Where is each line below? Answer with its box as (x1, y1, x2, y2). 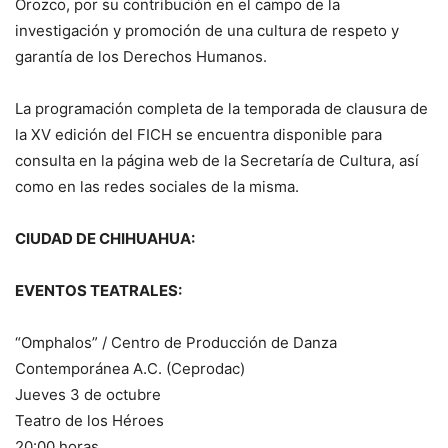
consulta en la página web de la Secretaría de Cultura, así (15, 151, 419, 171)
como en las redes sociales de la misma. (15, 177, 299, 197)
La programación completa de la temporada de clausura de (15, 99, 428, 119)
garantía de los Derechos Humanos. (15, 47, 267, 67)
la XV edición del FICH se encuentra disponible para (15, 125, 382, 145)
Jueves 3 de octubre (15, 385, 161, 405)
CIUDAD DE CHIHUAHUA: (15, 229, 195, 249)
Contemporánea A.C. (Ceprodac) (15, 359, 245, 379)
